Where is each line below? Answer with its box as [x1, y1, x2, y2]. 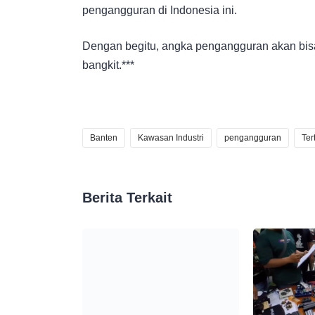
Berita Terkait [82, 189, 172, 205]
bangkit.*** [82, 58, 134, 71]
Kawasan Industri [138, 132, 204, 143]
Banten [90, 132, 117, 143]
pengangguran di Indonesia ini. [82, 4, 237, 16]
